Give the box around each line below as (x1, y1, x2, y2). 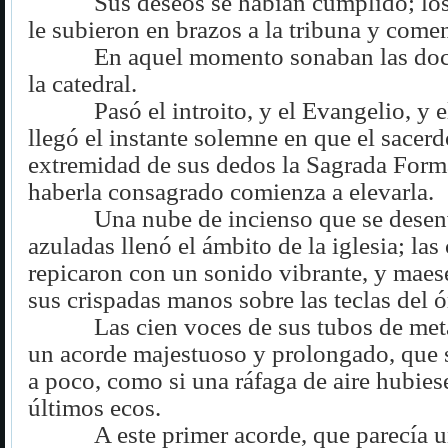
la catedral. (28, 69, 137, 97)
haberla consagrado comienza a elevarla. (28, 177, 434, 205)
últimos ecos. (28, 393, 161, 421)
